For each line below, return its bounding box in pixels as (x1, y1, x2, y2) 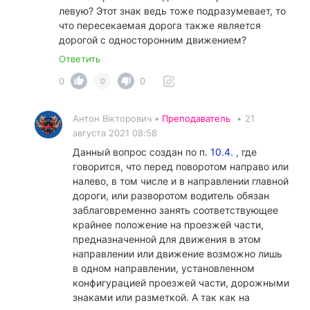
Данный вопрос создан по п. (73, 146, 210, 158)
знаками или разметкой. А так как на (73, 291, 250, 304)
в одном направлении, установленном (73, 262, 255, 275)
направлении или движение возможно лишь (73, 248, 282, 260)
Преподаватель (162, 113, 230, 125)
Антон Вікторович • (73, 113, 162, 125)
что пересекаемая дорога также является (59, 19, 261, 32)
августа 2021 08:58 (73, 127, 157, 139)
